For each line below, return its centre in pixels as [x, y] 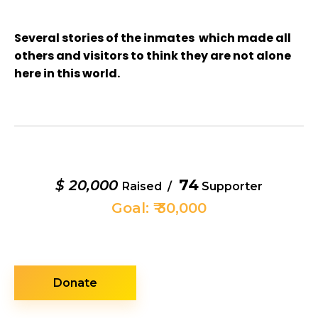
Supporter [231, 186]
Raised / [148, 186]
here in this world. [67, 73]
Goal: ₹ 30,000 [159, 208]
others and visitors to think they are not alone [153, 55]
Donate [75, 283]
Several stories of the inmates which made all [153, 38]
